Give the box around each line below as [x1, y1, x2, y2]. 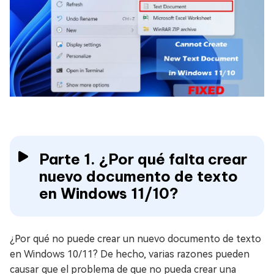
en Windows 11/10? [39, 184, 179, 203]
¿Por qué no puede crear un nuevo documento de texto [10, 233, 261, 245]
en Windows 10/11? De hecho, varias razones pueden [10, 248, 250, 261]
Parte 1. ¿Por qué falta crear [39, 150, 247, 169]
